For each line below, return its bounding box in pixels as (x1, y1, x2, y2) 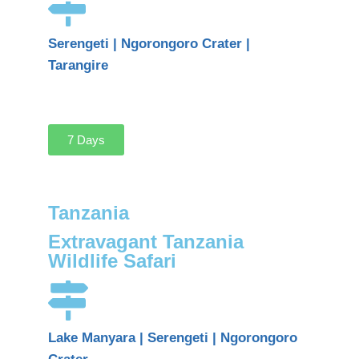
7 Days (67, 132, 105, 147)
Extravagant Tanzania (48, 230, 244, 252)
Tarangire (48, 57, 108, 73)
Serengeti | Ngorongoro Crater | (48, 35, 250, 51)
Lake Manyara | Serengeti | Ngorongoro (48, 329, 297, 345)
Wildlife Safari (48, 249, 176, 272)
